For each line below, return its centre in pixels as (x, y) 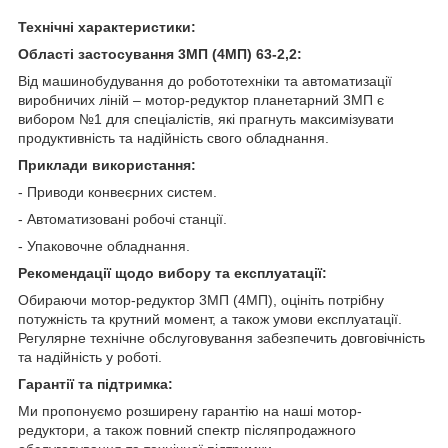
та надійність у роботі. (90, 356)
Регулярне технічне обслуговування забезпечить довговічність (221, 337)
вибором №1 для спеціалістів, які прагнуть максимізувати (206, 118)
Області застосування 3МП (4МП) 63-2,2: (160, 53)
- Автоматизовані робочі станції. (122, 218)
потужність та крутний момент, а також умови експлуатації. (210, 318)
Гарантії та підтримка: (95, 383)
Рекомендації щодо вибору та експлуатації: (172, 272)
